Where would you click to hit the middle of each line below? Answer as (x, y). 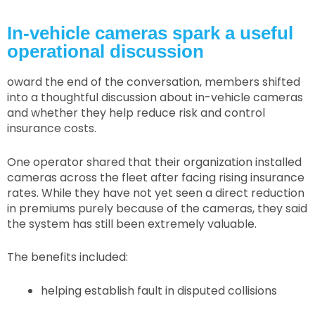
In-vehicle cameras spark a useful (150, 33)
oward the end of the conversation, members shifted (154, 82)
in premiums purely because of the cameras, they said (157, 208)
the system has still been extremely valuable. (132, 224)
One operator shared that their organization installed (154, 162)
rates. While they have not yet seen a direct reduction (156, 193)
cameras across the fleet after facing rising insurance (156, 177)
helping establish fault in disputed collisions (159, 290)
